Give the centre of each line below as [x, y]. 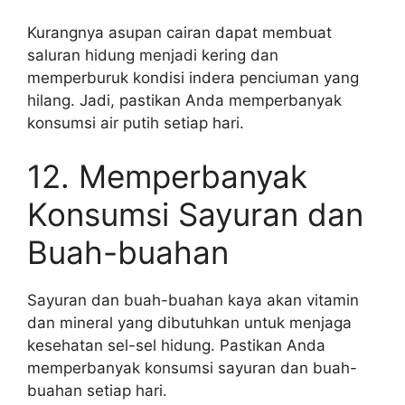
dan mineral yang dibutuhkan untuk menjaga [189, 323]
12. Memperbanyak [167, 176]
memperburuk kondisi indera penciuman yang [193, 77]
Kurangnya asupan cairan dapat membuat [179, 32]
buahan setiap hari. [97, 391]
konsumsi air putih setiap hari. [136, 122]
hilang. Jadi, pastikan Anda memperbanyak [184, 100]
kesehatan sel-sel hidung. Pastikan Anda [176, 345]
